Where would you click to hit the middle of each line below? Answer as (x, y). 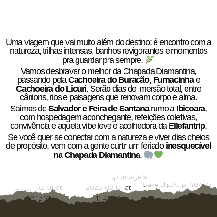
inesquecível (187, 146)
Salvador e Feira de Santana (99, 109)
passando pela (43, 80)
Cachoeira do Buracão (108, 80)
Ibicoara (191, 109)
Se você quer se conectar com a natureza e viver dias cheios (108, 137)
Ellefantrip (186, 126)
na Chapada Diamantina (97, 155)
